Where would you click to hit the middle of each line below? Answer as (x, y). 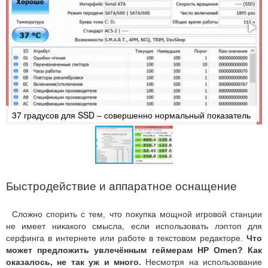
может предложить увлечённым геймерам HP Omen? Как (134, 250)
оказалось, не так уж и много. (74, 262)
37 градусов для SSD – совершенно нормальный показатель (131, 115)
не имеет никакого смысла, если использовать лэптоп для (134, 226)
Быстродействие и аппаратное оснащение (121, 186)
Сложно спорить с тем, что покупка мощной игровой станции (137, 214)
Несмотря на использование (201, 262)
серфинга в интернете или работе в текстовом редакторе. (126, 238)
